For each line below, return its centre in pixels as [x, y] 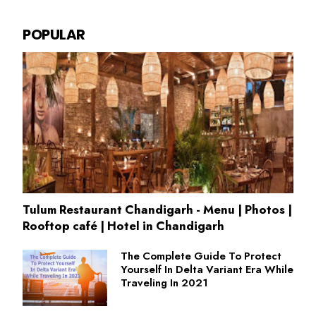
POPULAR [54, 35]
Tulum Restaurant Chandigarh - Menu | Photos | [157, 210]
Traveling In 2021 [164, 283]
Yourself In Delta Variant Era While [207, 270]
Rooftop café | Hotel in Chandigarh [123, 226]
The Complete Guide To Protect [201, 256]
